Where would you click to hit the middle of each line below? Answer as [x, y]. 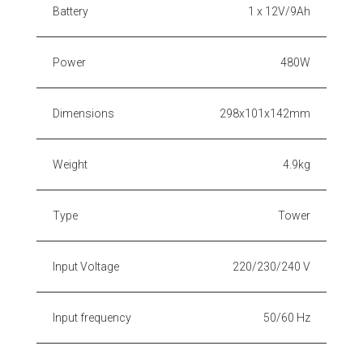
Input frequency [92, 317]
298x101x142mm [265, 113]
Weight [70, 164]
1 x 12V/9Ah [279, 11]
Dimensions [83, 113]
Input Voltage [86, 266]
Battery [70, 11]
